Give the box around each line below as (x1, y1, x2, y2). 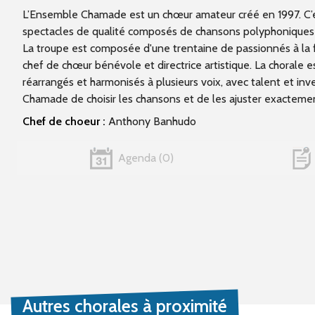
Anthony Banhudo (105, 114, 196, 128)
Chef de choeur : (22, 114, 105, 128)
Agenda (118, 150, 157, 165)
